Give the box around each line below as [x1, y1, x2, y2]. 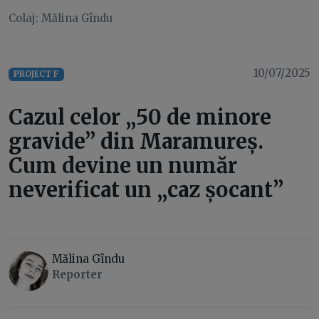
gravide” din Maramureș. [9, 128, 263, 155]
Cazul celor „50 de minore [9, 104, 271, 131]
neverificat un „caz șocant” [9, 177, 283, 204]
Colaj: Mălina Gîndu [9, 11, 113, 26]
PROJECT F [14, 69, 59, 80]
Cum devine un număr [9, 152, 237, 179]
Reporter [52, 268, 103, 282]
